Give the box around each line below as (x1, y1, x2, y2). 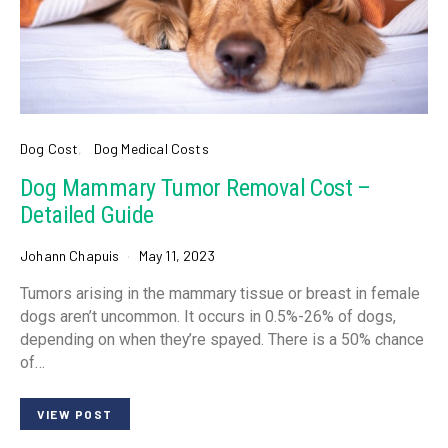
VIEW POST (37, 407, 113, 422)
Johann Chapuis (20, 247, 120, 265)
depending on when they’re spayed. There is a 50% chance (20, 330, 424, 350)
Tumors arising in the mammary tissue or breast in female (20, 284, 420, 304)
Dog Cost (20, 140, 79, 158)
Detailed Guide (20, 201, 154, 230)
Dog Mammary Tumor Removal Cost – (20, 174, 371, 203)
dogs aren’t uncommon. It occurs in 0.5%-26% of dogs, (20, 307, 396, 327)
